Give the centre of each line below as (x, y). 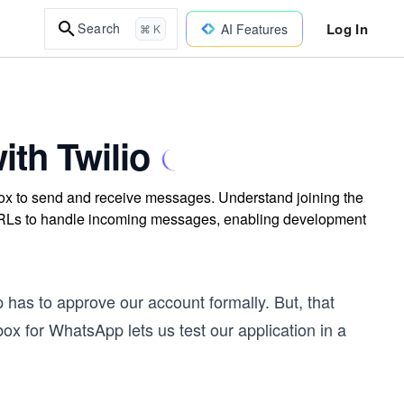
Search (99, 28)
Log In (347, 28)
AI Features (254, 28)
